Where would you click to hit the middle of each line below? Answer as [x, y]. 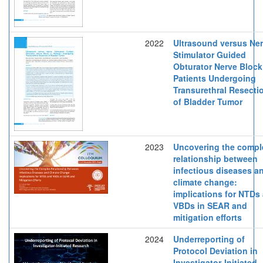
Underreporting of [209, 239]
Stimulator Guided [210, 54]
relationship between [215, 158]
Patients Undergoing [215, 78]
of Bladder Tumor [208, 101]
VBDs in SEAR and [210, 205]
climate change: [205, 182]
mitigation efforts [208, 217]
